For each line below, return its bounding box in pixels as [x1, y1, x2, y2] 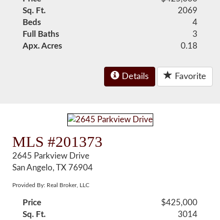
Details [119, 72, 149, 81]
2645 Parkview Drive [12, 152, 90, 160]
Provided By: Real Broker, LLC [12, 182, 90, 188]
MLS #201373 [12, 133, 103, 150]
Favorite [172, 72, 206, 81]
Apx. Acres [23, 42, 62, 50]
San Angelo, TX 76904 [12, 164, 93, 172]
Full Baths [23, 30, 59, 38]
